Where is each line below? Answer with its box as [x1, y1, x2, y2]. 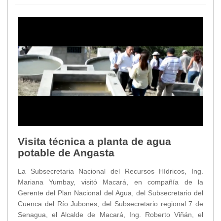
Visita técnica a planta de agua [18, 136, 171, 147]
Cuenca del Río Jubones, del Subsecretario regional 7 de [18, 200, 203, 208]
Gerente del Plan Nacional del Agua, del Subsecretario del [18, 189, 203, 197]
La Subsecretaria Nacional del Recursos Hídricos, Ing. [18, 167, 203, 176]
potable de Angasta [18, 147, 114, 159]
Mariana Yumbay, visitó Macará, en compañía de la [18, 178, 203, 186]
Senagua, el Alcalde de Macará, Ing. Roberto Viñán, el [18, 211, 203, 219]
